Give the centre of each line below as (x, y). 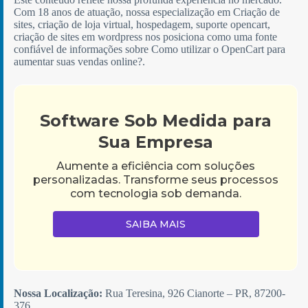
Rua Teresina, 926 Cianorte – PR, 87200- (194, 293)
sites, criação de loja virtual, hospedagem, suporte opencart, (142, 25)
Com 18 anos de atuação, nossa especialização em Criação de (147, 12)
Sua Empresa (156, 142)
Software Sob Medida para (156, 120)
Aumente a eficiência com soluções (156, 166)
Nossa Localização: (58, 293)
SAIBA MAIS (156, 224)
